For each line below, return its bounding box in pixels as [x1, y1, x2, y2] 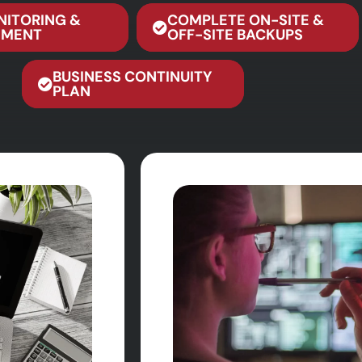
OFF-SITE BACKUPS [167, 25, 303, 44]
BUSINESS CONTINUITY [52, 67, 212, 86]
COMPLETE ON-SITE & [167, 11, 324, 30]
